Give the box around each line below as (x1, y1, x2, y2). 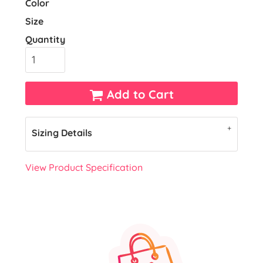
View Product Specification (25, 161, 143, 173)
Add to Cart (107, 87, 174, 102)
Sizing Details (32, 127, 92, 139)
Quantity (25, 33, 65, 45)
